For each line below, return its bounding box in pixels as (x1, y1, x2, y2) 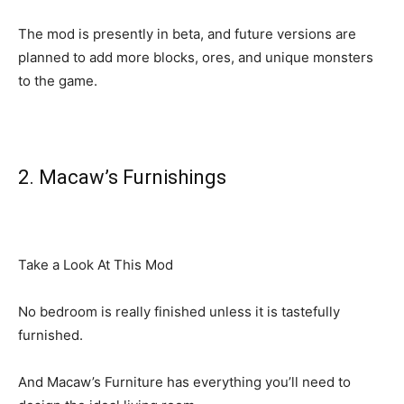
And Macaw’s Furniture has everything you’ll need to (18, 373, 351, 391)
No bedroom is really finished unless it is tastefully (18, 303, 340, 321)
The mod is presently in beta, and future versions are (18, 25, 356, 43)
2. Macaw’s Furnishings (18, 166, 226, 189)
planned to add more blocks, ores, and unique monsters (18, 49, 373, 67)
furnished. (18, 326, 83, 344)
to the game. (18, 72, 97, 90)
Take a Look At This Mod (18, 256, 173, 274)
